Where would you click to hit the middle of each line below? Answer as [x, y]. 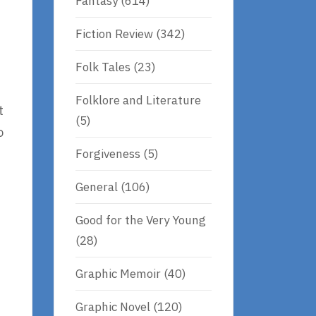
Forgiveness [108, 153]
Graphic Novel [113, 306]
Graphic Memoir [118, 273]
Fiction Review [114, 34]
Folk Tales [103, 67]
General [97, 187]
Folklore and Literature [138, 100]
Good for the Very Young [141, 220]
